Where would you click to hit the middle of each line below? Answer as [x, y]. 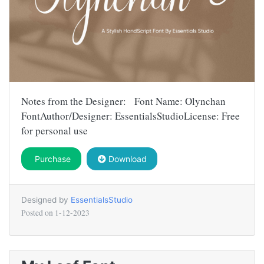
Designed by [46, 199]
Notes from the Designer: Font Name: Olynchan [123, 101]
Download [126, 159]
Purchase [51, 159]
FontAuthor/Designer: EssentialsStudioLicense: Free [131, 115]
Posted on [38, 212]
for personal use [55, 130]
